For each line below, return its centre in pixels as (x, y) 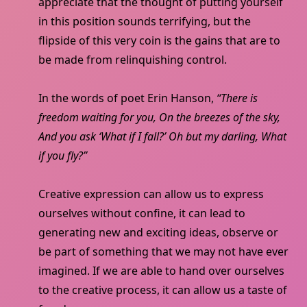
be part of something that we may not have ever (163, 252)
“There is (237, 98)
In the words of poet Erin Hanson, (127, 98)
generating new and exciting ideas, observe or (158, 233)
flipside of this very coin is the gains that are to (159, 41)
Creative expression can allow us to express (151, 194)
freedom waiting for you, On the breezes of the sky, (159, 118)
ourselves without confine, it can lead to (142, 213)
